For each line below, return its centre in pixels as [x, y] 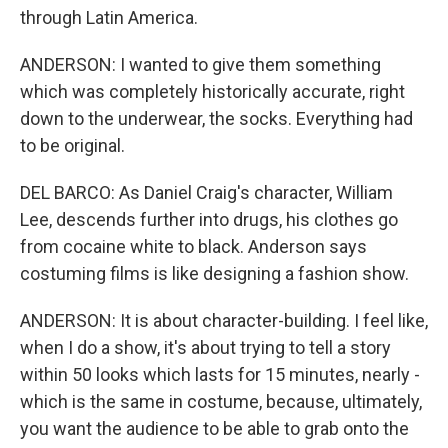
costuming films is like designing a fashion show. [214, 273]
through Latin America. [109, 17]
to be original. [72, 145]
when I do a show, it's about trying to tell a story [205, 347]
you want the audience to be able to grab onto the [214, 428]
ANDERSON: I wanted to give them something [200, 64]
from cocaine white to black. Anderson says [193, 246]
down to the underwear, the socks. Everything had [216, 118]
